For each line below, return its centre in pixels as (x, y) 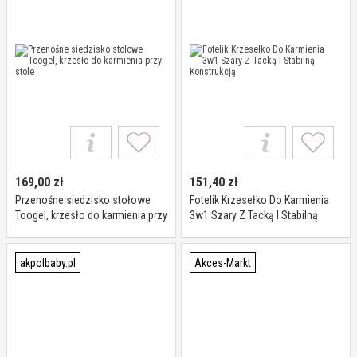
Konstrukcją (216, 230)
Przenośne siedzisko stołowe (83, 200)
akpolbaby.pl (48, 263)
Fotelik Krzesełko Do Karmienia (259, 200)
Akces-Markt (223, 263)
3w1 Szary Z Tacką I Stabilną (254, 215)
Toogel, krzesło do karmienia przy (91, 215)
